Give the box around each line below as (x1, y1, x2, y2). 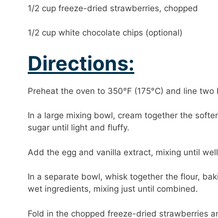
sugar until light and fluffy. (28, 123, 129, 132)
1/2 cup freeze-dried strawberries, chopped (28, 3, 198, 13)
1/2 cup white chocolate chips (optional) (28, 28, 182, 37)
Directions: (28, 51, 134, 75)
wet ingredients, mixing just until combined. (28, 184, 198, 194)
